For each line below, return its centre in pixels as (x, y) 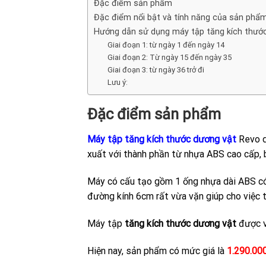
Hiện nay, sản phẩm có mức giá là (157, 251)
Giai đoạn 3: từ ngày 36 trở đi (156, 70)
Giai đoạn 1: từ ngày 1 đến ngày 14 (166, 45)
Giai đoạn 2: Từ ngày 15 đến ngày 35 (169, 58)
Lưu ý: (117, 83)
